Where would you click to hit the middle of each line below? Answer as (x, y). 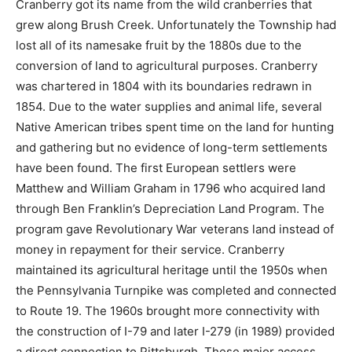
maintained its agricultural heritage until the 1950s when (172, 270)
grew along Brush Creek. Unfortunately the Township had (176, 25)
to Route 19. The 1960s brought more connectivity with (168, 311)
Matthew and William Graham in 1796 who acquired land (170, 189)
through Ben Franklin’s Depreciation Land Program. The (170, 209)
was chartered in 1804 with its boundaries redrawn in (164, 86)
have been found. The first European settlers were (156, 168)
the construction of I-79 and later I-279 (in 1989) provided (175, 332)
